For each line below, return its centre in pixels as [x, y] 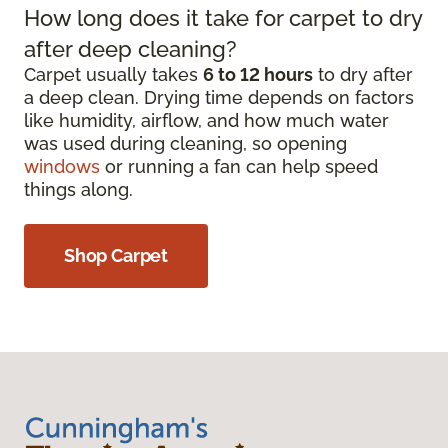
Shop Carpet [116, 255]
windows [62, 166]
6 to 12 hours [258, 74]
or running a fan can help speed [239, 166]
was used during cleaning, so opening [185, 143]
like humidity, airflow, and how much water [206, 120]
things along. [78, 189]
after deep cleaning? [130, 49]
